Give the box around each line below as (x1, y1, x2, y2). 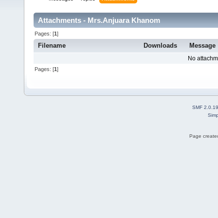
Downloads (144, 42, 177, 50)
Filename (38, 42, 66, 50)
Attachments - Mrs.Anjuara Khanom (38, 16, 160, 25)
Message (189, 42, 216, 50)
